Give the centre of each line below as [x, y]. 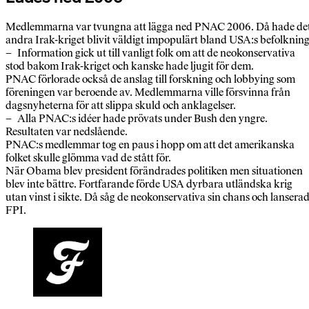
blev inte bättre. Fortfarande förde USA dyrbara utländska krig [149, 184]
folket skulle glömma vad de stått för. [88, 158]
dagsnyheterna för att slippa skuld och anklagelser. [121, 105]
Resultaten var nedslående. [67, 131]
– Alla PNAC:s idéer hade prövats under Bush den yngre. [137, 118]
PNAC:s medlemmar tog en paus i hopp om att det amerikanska [150, 144]
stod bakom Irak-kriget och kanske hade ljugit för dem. [130, 66]
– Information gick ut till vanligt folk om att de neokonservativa [150, 53]
